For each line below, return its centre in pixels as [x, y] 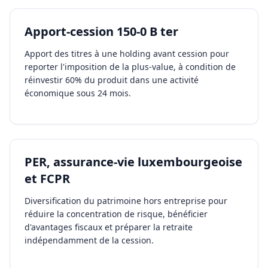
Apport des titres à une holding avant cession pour [127, 54]
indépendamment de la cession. [89, 240]
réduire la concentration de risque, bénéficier [116, 214]
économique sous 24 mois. [78, 93]
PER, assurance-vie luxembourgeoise [133, 162]
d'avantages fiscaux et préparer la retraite [109, 227]
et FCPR [47, 179]
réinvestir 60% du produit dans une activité [112, 80]
